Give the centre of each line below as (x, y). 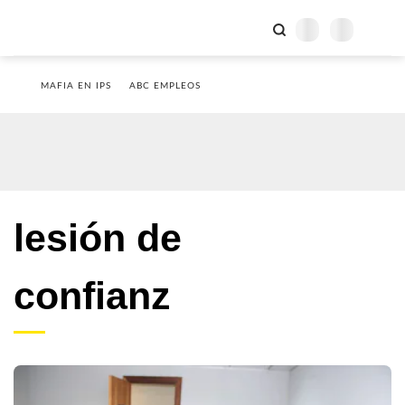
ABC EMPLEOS (165, 86)
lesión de (98, 238)
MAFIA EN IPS (76, 86)
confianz (92, 296)
